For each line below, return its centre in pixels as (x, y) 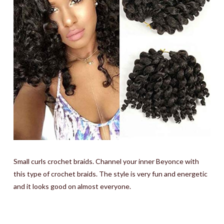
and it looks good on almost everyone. (72, 186)
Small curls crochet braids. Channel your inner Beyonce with (106, 161)
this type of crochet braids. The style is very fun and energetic (110, 174)
